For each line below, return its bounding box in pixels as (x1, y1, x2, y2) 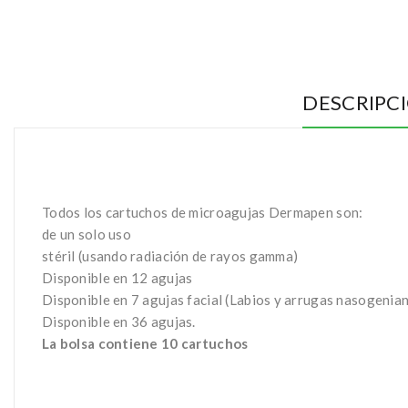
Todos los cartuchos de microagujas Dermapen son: (42, 204, 363, 220)
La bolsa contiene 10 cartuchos (42, 335, 249, 352)
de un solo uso (42, 226, 131, 242)
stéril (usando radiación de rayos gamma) (42, 248, 299, 264)
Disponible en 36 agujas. (42, 313, 196, 330)
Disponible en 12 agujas (42, 270, 196, 286)
